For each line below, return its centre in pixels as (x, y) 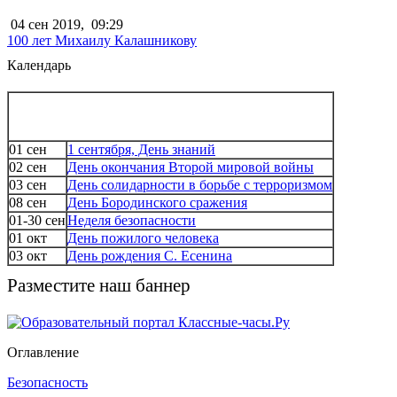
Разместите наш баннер (99, 285)
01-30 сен (37, 220)
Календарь (39, 65)
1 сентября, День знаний (141, 149)
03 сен (28, 184)
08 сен (28, 202)
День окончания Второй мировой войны (191, 167)
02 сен (28, 167)
